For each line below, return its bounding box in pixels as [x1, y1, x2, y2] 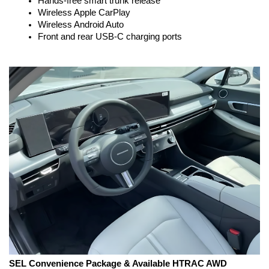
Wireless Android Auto [38, 20, 124, 29]
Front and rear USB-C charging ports [38, 32, 182, 41]
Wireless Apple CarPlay [38, 8, 130, 17]
